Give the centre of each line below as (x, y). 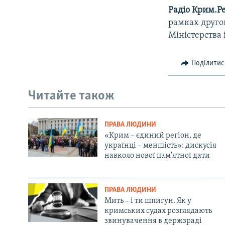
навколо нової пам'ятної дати (157, 155)
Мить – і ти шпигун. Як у (148, 201)
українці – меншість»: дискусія (160, 145)
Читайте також (71, 96)
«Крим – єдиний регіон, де (153, 135)
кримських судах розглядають (158, 211)
